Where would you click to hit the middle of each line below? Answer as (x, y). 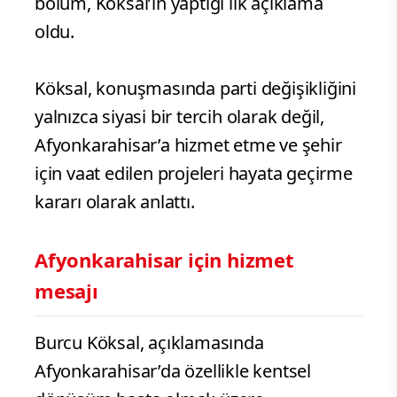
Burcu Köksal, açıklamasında (149, 342)
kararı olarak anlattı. (115, 201)
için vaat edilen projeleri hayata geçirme (194, 173)
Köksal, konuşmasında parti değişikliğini (195, 88)
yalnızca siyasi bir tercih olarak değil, (179, 116)
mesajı (66, 290)
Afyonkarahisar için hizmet (164, 259)
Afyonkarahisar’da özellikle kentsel (173, 370)
